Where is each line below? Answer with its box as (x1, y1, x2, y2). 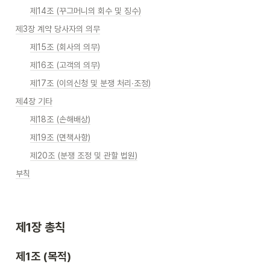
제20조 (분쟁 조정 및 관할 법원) (30, 151, 137, 160)
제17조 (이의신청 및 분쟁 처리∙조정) (30, 78, 151, 88)
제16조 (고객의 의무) (30, 60, 100, 70)
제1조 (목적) (16, 250, 71, 263)
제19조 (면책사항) (30, 133, 90, 142)
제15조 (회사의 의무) (30, 42, 100, 52)
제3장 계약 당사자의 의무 (16, 24, 100, 34)
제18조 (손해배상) (30, 115, 90, 124)
